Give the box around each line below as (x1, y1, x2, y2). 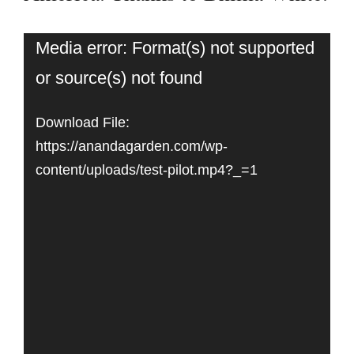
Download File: (36, 115, 130, 131)
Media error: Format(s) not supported (36, 38, 314, 58)
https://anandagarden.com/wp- (36, 138, 228, 155)
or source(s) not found (36, 68, 202, 88)
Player (23, 73, 77, 103)
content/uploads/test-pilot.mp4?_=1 (36, 162, 258, 179)
